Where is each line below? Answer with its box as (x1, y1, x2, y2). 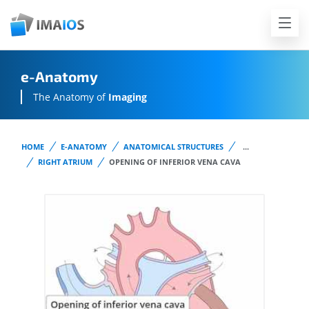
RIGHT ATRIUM (38, 157, 92, 168)
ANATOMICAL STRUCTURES (123, 141, 223, 152)
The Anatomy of (33, 90, 108, 104)
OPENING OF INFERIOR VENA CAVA (109, 157, 241, 168)
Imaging (108, 90, 147, 104)
